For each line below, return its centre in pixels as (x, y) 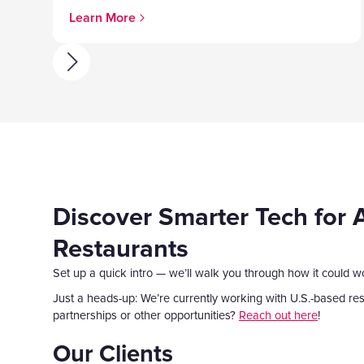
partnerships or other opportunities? (146, 316)
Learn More (102, 17)
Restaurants (121, 249)
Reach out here (278, 316)
